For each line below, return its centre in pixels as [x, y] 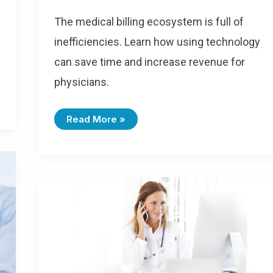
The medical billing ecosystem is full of [149, 22]
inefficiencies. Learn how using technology [157, 42]
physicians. [82, 82]
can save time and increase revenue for [150, 62]
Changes [86, 234]
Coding [82, 225]
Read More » [96, 119]
